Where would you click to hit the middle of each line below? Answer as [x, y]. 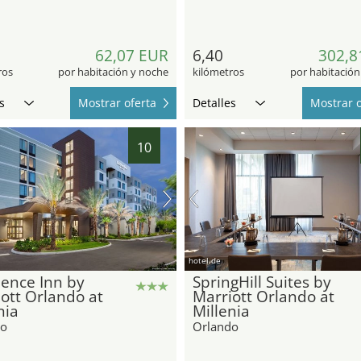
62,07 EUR [132, 56]
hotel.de [205, 261]
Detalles [214, 103]
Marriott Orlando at [263, 297]
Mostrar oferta [117, 103]
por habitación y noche [113, 72]
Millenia [221, 311]
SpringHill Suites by [262, 282]
